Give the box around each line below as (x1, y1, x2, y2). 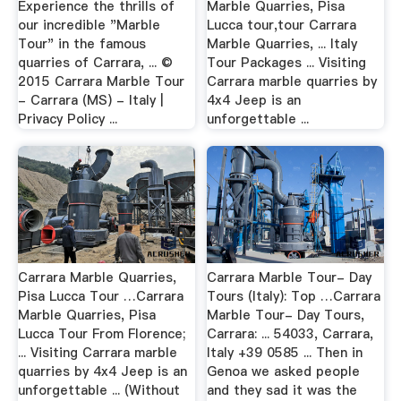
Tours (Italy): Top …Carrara (207, 286, 381, 305)
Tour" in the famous (17, 34, 146, 53)
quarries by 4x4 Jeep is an (17, 362, 187, 380)
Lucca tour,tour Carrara (207, 15, 357, 34)
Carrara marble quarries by (207, 72, 378, 90)
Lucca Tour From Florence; (17, 324, 185, 343)
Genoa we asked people (207, 362, 361, 380)
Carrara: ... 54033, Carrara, (207, 324, 374, 343)
